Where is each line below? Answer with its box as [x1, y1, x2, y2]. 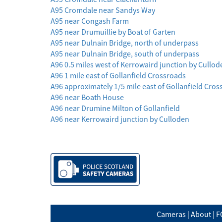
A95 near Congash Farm [51, 16, 129, 26]
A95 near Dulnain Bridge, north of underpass [51, 38, 199, 48]
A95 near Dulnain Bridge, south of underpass [51, 49, 199, 59]
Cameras [157, 209, 186, 220]
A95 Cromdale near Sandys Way [51, 5, 155, 15]
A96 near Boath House [51, 92, 124, 103]
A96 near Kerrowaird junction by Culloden [51, 114, 189, 124]
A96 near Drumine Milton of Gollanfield [51, 103, 180, 113]
